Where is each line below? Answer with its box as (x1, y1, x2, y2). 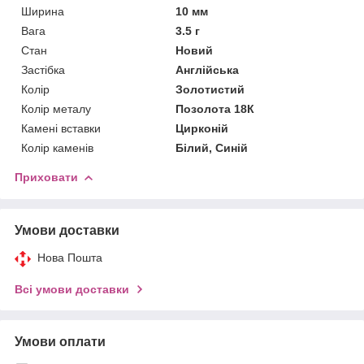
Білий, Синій (175, 141, 249, 154)
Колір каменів (21, 141, 93, 154)
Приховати (15, 170, 78, 184)
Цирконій (175, 121, 229, 135)
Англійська (175, 63, 240, 76)
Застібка (21, 63, 65, 76)
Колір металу (21, 102, 91, 115)
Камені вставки (21, 121, 101, 135)
